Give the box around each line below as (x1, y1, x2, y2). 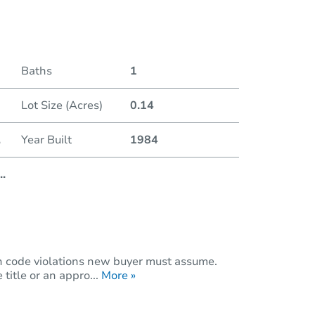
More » (101, 267, 136, 283)
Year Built (20, 131, 72, 148)
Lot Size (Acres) (20, 97, 103, 113)
